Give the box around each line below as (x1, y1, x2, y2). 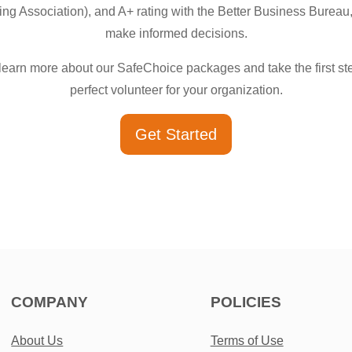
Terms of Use (210, 333, 284, 347)
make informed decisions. (104, 26, 247, 40)
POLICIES (210, 293, 281, 310)
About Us (11, 333, 64, 347)
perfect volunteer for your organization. (69, 82, 283, 97)
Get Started (135, 125, 217, 143)
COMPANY (11, 293, 89, 310)
